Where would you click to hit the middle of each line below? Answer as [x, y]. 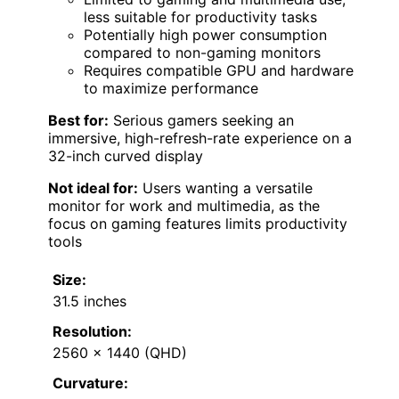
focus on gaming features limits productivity [198, 223]
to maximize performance [171, 88]
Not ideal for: [93, 187]
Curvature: [90, 383]
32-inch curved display [126, 155]
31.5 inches [90, 301]
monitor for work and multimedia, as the [184, 205]
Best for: [78, 120]
